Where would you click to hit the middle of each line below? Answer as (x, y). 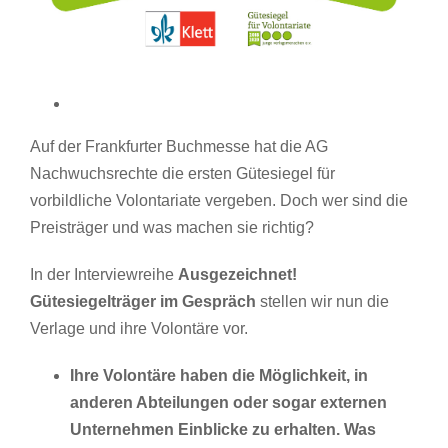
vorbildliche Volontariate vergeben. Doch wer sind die (219, 200)
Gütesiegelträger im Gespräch (143, 301)
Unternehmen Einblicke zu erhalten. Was (223, 429)
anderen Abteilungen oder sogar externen (228, 402)
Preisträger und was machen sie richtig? (172, 227)
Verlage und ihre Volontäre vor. (139, 328)
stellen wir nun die (322, 301)
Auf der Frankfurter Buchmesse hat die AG (179, 146)
